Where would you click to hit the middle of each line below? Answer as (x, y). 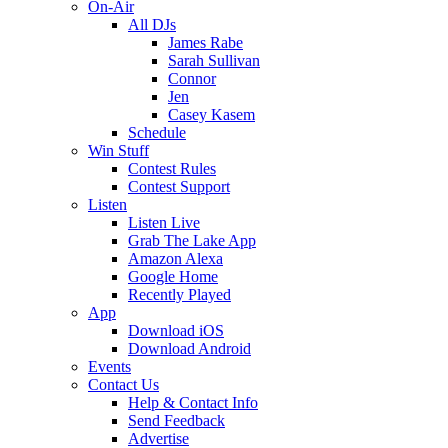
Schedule (157, 132)
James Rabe (205, 42)
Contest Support (179, 186)
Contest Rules (172, 168)
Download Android (189, 348)
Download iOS (176, 330)
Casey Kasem (211, 114)
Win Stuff (118, 150)
